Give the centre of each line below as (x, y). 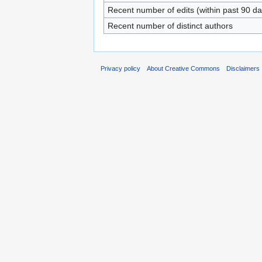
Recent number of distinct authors (170, 25)
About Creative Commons (184, 69)
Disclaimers (243, 69)
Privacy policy (120, 69)
